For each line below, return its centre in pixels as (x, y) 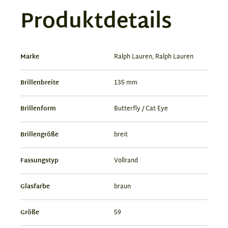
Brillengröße (39, 135)
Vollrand (126, 161)
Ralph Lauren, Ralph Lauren (154, 57)
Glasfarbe (35, 187)
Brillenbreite (40, 83)
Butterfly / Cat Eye (141, 109)
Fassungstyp (39, 161)
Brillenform (38, 109)
